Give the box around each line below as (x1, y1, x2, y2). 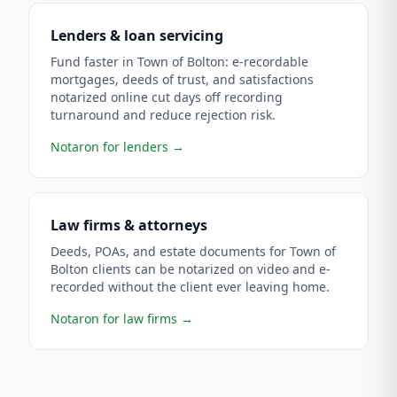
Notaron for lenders (51, 138, 168, 155)
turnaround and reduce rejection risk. (51, 106, 276, 123)
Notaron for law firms (51, 310, 177, 327)
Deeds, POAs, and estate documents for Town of (51, 243, 336, 260)
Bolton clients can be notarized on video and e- (51, 261, 331, 277)
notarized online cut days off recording (51, 89, 283, 105)
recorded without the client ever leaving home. (51, 278, 330, 295)
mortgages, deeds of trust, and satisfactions (51, 71, 314, 88)
